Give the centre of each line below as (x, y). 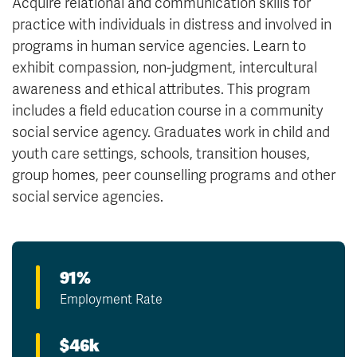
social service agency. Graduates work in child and (171, 132)
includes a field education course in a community (167, 110)
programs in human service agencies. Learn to (159, 46)
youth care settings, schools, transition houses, (161, 153)
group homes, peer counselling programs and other (174, 175)
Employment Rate (111, 299)
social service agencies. (88, 196)
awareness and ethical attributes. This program (161, 89)
